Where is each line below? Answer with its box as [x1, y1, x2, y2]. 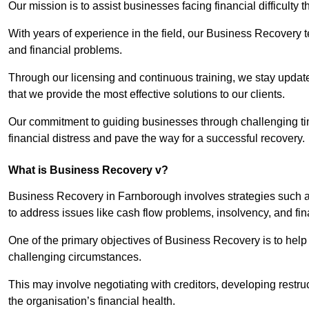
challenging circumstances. [8, 251, 144, 263]
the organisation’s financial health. [8, 295, 175, 308]
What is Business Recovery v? [8, 164, 168, 177]
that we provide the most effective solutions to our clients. [8, 88, 288, 101]
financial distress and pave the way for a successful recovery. [8, 132, 305, 145]
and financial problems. [8, 44, 125, 57]
